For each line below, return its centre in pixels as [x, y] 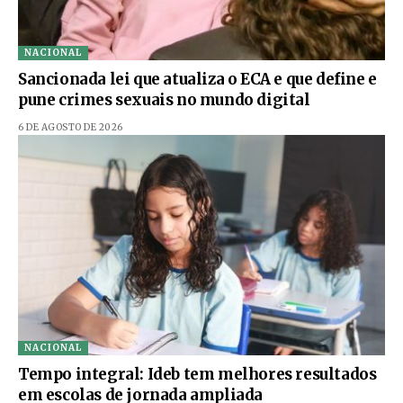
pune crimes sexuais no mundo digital [164, 100]
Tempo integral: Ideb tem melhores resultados [197, 375]
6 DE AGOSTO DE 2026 [71, 128]
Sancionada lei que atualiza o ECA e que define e [197, 80]
